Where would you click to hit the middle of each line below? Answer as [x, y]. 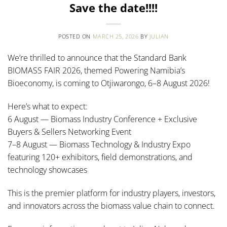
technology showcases [47, 170]
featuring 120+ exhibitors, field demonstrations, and [100, 157]
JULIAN [159, 36]
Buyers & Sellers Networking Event [69, 132]
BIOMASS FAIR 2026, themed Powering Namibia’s [96, 71]
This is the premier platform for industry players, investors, [111, 193]
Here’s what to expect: [48, 107]
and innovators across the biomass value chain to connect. [111, 205]
